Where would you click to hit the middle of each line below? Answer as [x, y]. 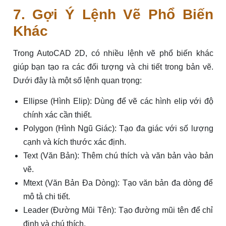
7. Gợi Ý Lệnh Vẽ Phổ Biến [113, 15]
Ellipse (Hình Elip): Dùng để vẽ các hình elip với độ [118, 101]
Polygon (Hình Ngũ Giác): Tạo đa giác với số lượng [118, 129]
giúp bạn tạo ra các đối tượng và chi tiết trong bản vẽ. [113, 67]
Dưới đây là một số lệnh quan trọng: [77, 81]
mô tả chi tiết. [46, 197]
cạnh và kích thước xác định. [74, 142]
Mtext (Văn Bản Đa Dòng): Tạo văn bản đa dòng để [118, 183]
